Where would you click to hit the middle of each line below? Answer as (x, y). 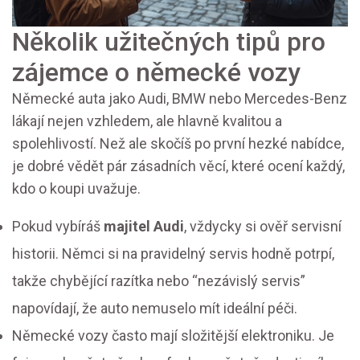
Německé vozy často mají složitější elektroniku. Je (173, 336)
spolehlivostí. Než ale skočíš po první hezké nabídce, (178, 144)
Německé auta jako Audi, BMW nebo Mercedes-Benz (180, 99)
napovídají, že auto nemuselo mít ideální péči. (155, 309)
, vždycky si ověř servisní (263, 227)
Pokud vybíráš (58, 227)
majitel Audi (144, 227)
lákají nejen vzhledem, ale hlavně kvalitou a (147, 121)
